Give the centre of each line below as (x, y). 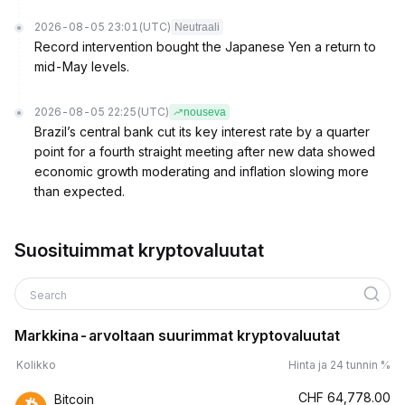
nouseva (205, 112)
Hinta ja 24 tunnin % (339, 365)
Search (50, 295)
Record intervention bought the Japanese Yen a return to (205, 47)
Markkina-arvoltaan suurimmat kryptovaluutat (177, 335)
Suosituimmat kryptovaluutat (139, 250)
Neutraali (197, 27)
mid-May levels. (82, 66)
